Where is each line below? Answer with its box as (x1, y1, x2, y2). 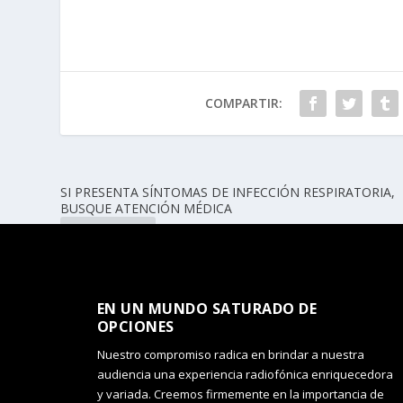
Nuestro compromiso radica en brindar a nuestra (96, 345, 364, 363)
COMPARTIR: (204, 94, 282, 112)
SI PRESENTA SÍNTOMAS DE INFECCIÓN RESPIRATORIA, (60, 183, 396, 201)
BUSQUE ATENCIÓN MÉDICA (60, 199, 233, 217)
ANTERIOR (81, 225, 146, 243)
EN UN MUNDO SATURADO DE (96, 298, 318, 318)
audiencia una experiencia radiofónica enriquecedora (96, 365, 393, 382)
